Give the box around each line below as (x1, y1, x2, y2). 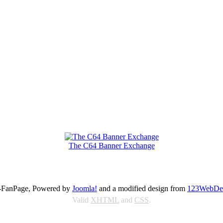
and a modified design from (97, 184, 187, 193)
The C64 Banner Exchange (68, 141, 155, 150)
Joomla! (72, 184, 97, 193)
